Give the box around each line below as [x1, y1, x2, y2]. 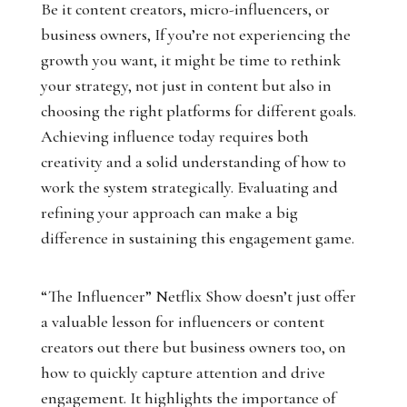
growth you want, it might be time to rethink [40, 50, 341, 70]
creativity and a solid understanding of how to [40, 152, 346, 172]
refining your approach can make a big [40, 203, 298, 223]
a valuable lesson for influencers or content [40, 312, 324, 332]
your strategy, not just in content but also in [40, 75, 332, 95]
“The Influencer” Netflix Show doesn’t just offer [40, 286, 356, 306]
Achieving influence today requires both [40, 126, 309, 146]
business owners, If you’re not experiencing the [40, 25, 351, 45]
